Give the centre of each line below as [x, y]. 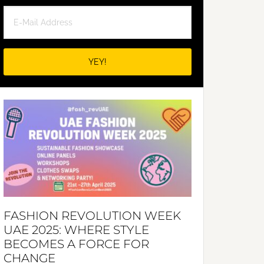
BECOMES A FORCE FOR [76, 244]
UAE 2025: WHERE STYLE [76, 230]
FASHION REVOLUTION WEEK [92, 216]
